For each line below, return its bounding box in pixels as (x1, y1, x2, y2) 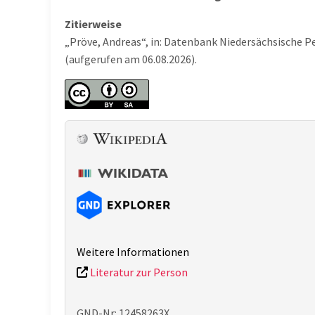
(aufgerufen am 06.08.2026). (65, 52, 197, 67)
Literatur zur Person (88, 264, 188, 279)
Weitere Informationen (77, 244, 189, 259)
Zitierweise (65, 17, 122, 32)
